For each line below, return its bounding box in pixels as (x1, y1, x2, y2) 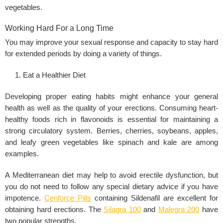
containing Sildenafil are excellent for (91, 194, 218, 203)
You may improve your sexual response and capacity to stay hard (5, 38, 218, 47)
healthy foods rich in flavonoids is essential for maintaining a (5, 115, 218, 124)
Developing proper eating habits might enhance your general (5, 93, 218, 101)
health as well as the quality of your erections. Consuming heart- (5, 104, 218, 112)
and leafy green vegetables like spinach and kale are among (5, 138, 218, 147)
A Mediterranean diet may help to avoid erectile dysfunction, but (5, 171, 218, 180)
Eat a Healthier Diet (23, 71, 86, 80)
